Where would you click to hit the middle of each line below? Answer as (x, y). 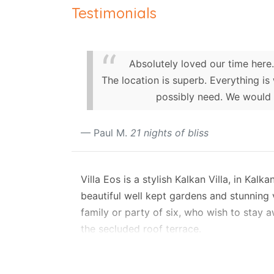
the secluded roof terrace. (141, 229)
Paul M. (112, 133)
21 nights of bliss (169, 133)
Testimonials (114, 13)
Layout (97, 245)
